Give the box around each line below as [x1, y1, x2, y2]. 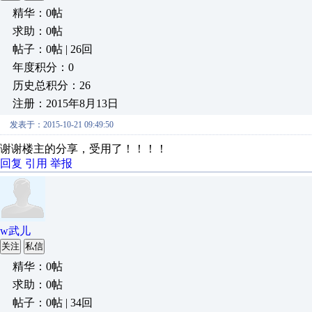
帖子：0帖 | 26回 [13, 43, 93, 55]
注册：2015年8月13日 [13, 97, 118, 109]
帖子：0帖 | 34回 [13, 297, 93, 309]
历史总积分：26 [13, 79, 91, 91]
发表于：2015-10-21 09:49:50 [10, 120, 114, 130]
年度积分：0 [13, 61, 74, 73]
